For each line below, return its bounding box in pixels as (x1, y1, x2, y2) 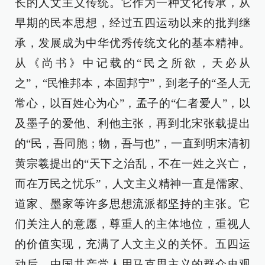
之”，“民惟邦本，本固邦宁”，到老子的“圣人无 (15, 77, 250, 89)
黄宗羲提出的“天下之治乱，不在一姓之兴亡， (15, 157, 250, 170)
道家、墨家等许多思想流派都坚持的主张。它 (15, 198, 250, 210)
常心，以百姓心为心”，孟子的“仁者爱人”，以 (15, 97, 250, 109)
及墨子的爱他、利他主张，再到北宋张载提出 (15, 117, 250, 130)
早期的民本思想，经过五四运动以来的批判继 (15, 17, 250, 29)
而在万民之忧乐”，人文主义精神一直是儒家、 (15, 177, 250, 190)
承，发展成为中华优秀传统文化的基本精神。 (15, 37, 250, 49)
